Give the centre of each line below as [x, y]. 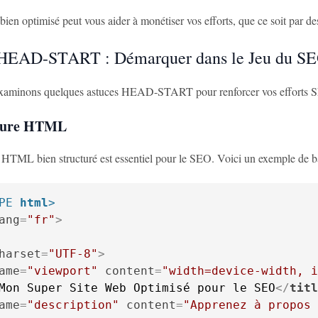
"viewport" [62, 271]
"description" [73, 305]
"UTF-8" [73, 254]
